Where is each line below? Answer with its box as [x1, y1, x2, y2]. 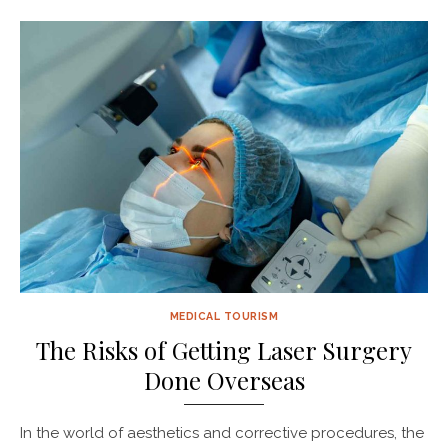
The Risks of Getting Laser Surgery [36, 333, 412, 366]
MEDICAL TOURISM [169, 309, 279, 322]
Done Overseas [143, 363, 305, 396]
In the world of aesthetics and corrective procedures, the [20, 423, 424, 442]
